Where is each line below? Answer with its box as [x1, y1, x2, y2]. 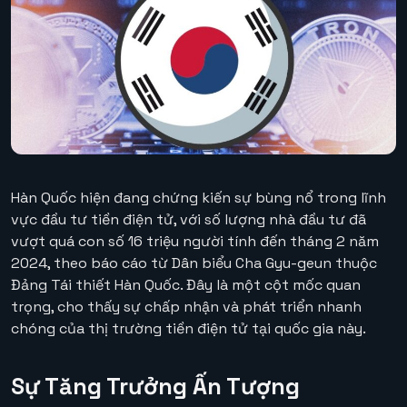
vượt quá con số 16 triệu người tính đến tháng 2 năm [11, 232, 379, 252]
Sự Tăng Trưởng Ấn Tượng [11, 372, 300, 402]
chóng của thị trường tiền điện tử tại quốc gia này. [11, 319, 366, 339]
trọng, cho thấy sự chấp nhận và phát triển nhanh [11, 297, 362, 317]
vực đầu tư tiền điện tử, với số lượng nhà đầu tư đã [11, 210, 366, 230]
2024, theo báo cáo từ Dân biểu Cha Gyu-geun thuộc [11, 253, 377, 273]
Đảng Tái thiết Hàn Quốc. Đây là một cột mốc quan [11, 275, 361, 295]
